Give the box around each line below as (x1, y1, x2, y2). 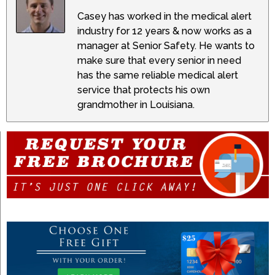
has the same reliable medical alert (77, 69, 238, 82)
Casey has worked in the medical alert (77, 10, 252, 23)
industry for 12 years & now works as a (77, 25, 252, 37)
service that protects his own (77, 84, 210, 96)
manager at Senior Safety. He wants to (77, 40, 255, 52)
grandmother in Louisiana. (77, 99, 195, 111)
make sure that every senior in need (77, 55, 241, 67)
